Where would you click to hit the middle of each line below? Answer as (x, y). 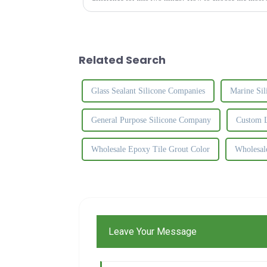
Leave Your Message (153, 231)
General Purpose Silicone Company (151, 120)
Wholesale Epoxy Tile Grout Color (150, 149)
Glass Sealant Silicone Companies (148, 91)
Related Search (122, 60)
